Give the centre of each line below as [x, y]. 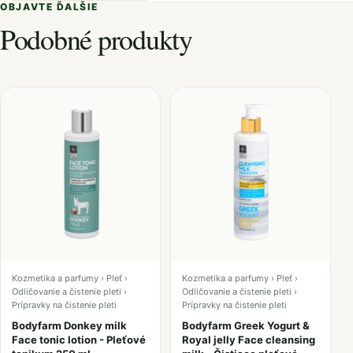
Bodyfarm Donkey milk [69, 325]
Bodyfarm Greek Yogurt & [246, 325]
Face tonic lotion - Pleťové [79, 340]
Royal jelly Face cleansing [249, 340]
